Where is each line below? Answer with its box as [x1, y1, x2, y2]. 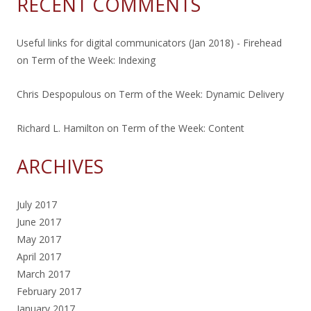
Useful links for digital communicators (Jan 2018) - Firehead [17, 35, 282, 49]
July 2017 [17, 197, 57, 211]
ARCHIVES [17, 153, 103, 179]
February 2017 [17, 284, 81, 298]
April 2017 [17, 249, 61, 263]
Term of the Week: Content [121, 121, 244, 135]
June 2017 [17, 215, 61, 228]
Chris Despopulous [17, 87, 101, 101]
